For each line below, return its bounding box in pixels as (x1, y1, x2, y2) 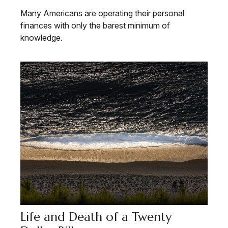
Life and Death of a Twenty (20, 209, 172, 224)
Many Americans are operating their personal (20, 8, 184, 18)
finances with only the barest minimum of (20, 20, 170, 31)
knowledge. (20, 32, 63, 43)
